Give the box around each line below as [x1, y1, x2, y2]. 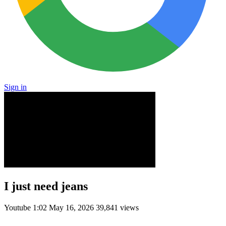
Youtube [4, 203, 33, 212]
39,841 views [96, 203, 139, 212]
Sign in [4, 83, 27, 91]
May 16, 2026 [49, 203, 94, 212]
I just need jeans [4, 179, 88, 193]
